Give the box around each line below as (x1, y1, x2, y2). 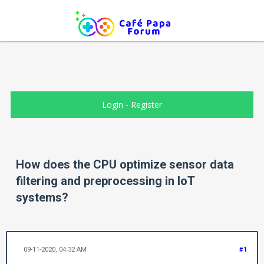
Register (130, 99, 162, 110)
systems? (16, 190, 68, 205)
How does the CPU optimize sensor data (16, 157, 234, 172)
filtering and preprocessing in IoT (16, 174, 194, 189)
